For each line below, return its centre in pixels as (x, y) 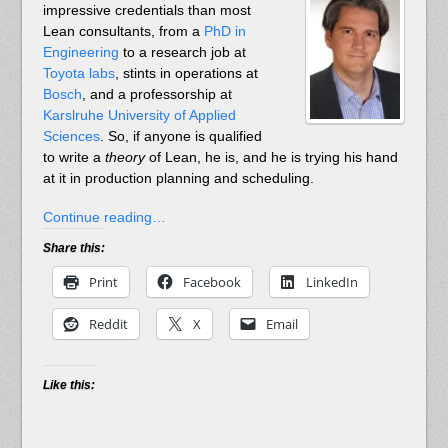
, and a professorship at (156, 94)
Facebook (211, 281)
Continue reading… (104, 216)
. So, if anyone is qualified (180, 136)
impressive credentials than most (146, 10)
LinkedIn (331, 281)
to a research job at (182, 52)
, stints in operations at (186, 73)
